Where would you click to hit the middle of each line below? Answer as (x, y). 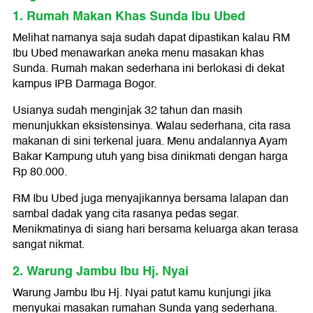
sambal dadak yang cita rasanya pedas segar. (126, 214)
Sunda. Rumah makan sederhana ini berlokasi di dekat (148, 69)
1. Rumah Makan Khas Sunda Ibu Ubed (129, 16)
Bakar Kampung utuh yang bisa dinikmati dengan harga (150, 157)
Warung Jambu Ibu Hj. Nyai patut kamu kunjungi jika (142, 293)
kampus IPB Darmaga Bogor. (85, 84)
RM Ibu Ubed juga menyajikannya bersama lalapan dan (151, 199)
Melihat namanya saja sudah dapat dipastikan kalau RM (151, 38)
